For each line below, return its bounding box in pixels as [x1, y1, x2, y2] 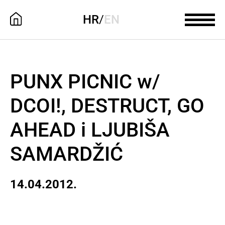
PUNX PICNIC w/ [10, 70, 160, 93]
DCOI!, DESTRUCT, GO [10, 94, 204, 118]
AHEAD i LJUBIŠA [10, 118, 170, 142]
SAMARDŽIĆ [10, 142, 123, 166]
